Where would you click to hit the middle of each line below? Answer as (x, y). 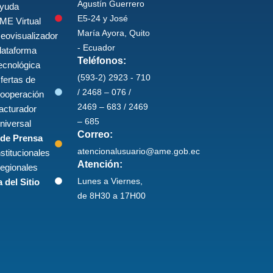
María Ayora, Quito (114, 33)
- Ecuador (97, 48)
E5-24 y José (103, 19)
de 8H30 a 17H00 (112, 196)
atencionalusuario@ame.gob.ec (139, 151)
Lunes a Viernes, (110, 181)
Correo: (95, 135)
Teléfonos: (102, 61)
